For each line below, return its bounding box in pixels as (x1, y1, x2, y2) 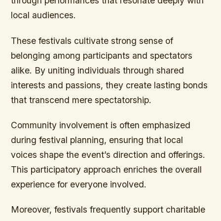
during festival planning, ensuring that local (11, 134, 184, 145)
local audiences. (11, 10, 76, 21)
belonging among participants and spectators (11, 50, 193, 61)
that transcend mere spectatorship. (11, 94, 152, 105)
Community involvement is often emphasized (11, 119, 191, 130)
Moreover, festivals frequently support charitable (11, 204, 206, 215)
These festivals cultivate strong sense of (11, 35, 174, 46)
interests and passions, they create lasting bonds (11, 79, 208, 90)
